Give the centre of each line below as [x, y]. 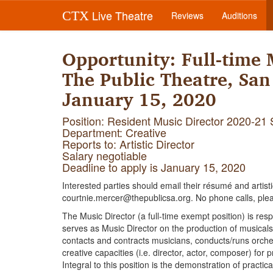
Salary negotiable [105, 155]
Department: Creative [114, 132]
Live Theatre [121, 15]
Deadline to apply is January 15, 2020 [154, 167]
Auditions [239, 15]
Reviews [187, 15]
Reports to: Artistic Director [130, 144]
